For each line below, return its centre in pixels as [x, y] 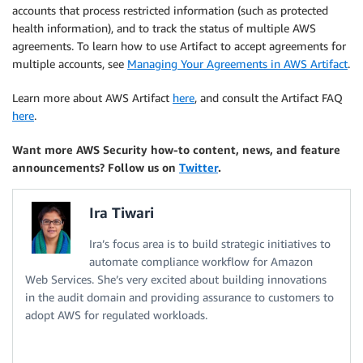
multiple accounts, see [70, 64]
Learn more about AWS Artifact [92, 98]
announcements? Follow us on [96, 167]
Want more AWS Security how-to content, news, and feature [176, 149]
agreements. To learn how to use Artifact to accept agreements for [179, 46]
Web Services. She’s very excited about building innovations [176, 279]
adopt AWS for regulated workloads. [116, 315]
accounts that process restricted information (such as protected [170, 10]
